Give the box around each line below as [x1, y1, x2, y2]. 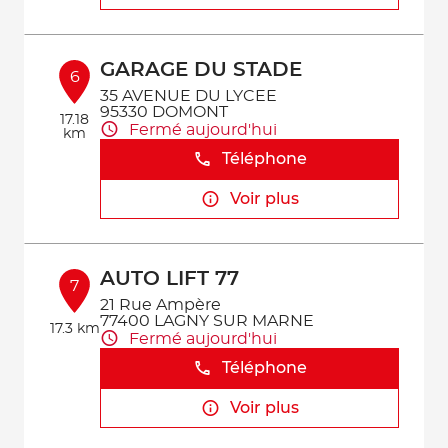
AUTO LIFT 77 [100, 269, 240, 289]
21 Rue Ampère [100, 297, 222, 313]
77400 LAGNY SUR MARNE [100, 313, 315, 329]
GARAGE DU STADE [100, 60, 303, 80]
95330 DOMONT [100, 104, 229, 120]
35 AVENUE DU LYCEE [100, 88, 278, 104]
